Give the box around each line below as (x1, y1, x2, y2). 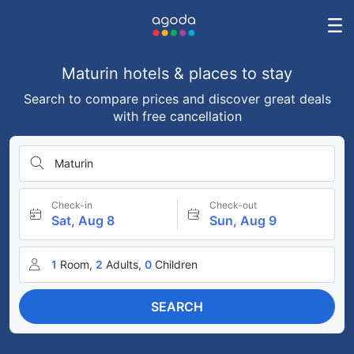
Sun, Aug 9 (209, 213, 277, 228)
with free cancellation (112, 108, 242, 124)
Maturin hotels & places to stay (62, 64, 292, 83)
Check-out (209, 199, 257, 211)
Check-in (51, 199, 92, 211)
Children (155, 258, 198, 271)
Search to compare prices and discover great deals (23, 91, 331, 107)
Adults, (106, 258, 141, 271)
